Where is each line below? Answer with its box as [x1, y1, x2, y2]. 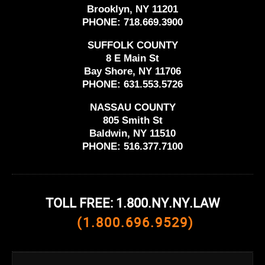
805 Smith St [102, 115, 163, 127]
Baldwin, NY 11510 [89, 128, 176, 140]
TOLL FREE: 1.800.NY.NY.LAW [45, 197, 220, 212]
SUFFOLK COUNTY [87, 40, 178, 51]
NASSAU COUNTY [89, 102, 176, 114]
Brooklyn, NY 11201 [87, 4, 178, 15]
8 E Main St [106, 53, 159, 64]
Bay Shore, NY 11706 [84, 66, 181, 77]
